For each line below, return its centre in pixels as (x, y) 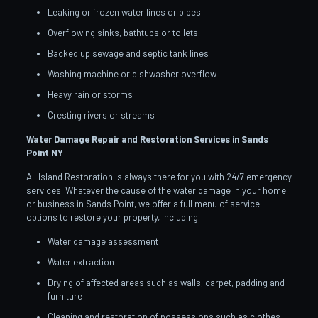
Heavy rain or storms (90, 94)
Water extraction (81, 262)
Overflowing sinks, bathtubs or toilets (122, 32)
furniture (65, 296)
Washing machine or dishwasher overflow (132, 73)
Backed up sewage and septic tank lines (128, 53)
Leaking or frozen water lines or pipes (124, 12)
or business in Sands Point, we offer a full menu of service (143, 203)
